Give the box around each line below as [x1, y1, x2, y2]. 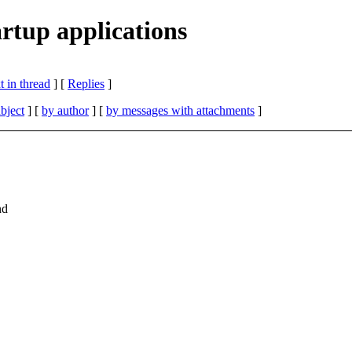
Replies [68, 76, 104, 90]
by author [42, 103, 89, 117]
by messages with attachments [106, 103, 255, 117]
